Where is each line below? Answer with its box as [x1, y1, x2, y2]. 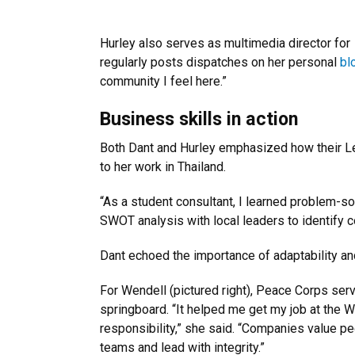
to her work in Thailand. [100, 158, 226, 174]
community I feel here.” [100, 73, 227, 89]
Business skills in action [100, 107, 298, 130]
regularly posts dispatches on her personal [100, 54, 340, 70]
